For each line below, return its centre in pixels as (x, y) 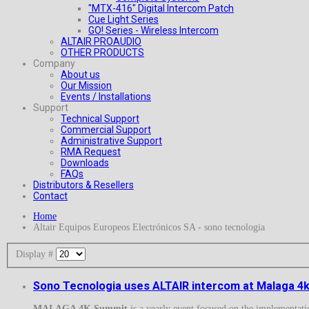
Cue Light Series (123, 19)
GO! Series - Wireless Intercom (153, 30)
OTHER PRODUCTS (102, 52)
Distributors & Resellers (83, 185)
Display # (36, 254)
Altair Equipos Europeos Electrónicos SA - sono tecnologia (149, 227)
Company (54, 63)
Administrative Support (111, 141)
